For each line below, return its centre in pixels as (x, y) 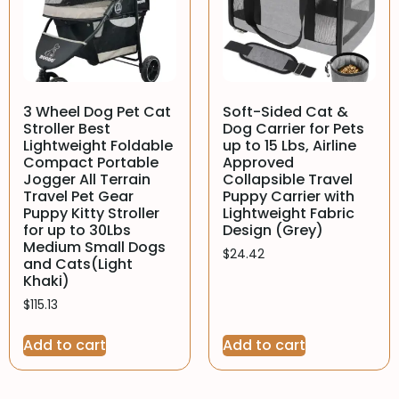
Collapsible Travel (288, 180)
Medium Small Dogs (94, 248)
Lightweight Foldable (98, 146)
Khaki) (46, 281)
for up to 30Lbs (77, 231)
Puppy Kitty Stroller (91, 214)
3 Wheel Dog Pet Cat (97, 112)
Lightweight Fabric (289, 214)
